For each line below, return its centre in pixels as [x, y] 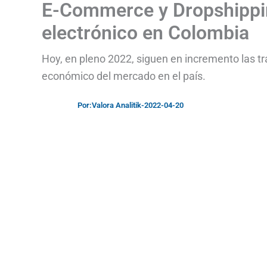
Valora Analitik [117, 105]
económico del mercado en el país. [124, 76]
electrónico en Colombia [145, 33]
